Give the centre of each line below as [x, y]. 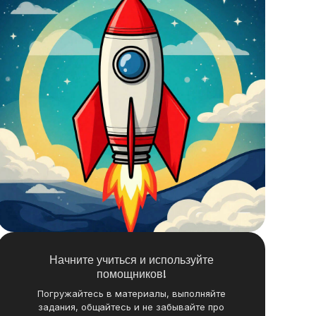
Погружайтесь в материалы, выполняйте [131, 293]
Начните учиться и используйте [131, 260]
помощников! [131, 274]
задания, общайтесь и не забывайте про [131, 307]
